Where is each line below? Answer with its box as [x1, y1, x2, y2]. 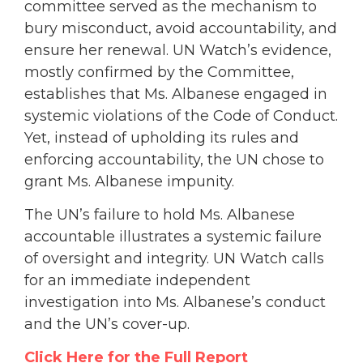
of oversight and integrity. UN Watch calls [24, 249, 324, 267]
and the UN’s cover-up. [24, 314, 190, 333]
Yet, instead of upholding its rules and [24, 128, 299, 147]
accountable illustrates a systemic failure [24, 227, 322, 246]
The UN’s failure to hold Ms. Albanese [24, 205, 295, 224]
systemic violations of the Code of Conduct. [24, 106, 338, 125]
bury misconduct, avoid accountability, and [24, 19, 337, 37]
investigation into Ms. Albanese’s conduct [24, 293, 326, 311]
